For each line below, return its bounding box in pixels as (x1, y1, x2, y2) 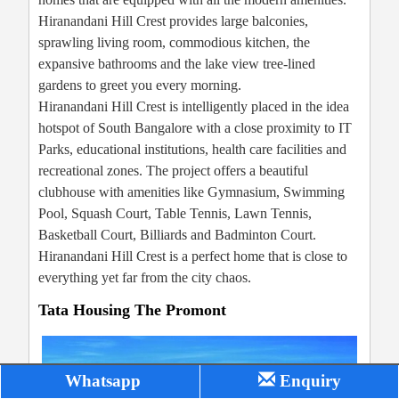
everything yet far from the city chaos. (38, 270, 251, 286)
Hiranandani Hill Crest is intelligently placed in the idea (38, 99, 349, 115)
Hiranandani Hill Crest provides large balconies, (38, 13, 308, 29)
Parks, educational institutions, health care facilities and (38, 142, 346, 158)
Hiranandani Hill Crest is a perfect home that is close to (38, 248, 347, 265)
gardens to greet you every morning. (38, 77, 241, 94)
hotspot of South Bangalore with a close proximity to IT (38, 120, 352, 136)
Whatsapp (60, 371, 141, 390)
